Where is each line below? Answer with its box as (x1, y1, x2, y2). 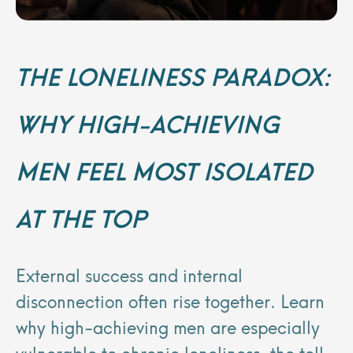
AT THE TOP (16, 199, 146, 235)
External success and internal (16, 259, 243, 288)
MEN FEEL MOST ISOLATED (16, 151, 313, 188)
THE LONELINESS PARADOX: (16, 57, 330, 93)
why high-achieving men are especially (16, 311, 320, 340)
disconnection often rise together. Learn (16, 285, 325, 314)
